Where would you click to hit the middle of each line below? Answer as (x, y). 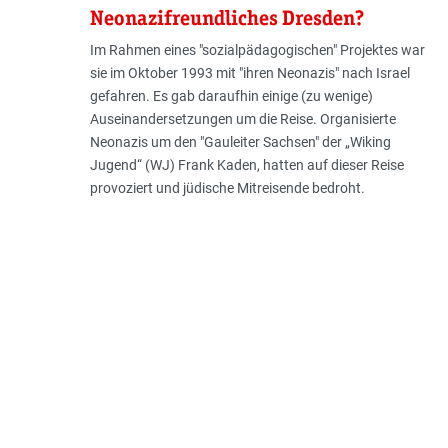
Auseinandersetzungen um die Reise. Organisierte (242, 119)
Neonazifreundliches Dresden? (226, 18)
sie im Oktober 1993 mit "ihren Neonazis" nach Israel (249, 73)
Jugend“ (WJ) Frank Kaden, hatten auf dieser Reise (246, 165)
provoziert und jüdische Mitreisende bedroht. (227, 188)
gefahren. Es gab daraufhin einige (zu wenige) (231, 96)
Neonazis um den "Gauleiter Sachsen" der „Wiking (240, 142)
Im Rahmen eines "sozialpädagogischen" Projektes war (257, 50)
